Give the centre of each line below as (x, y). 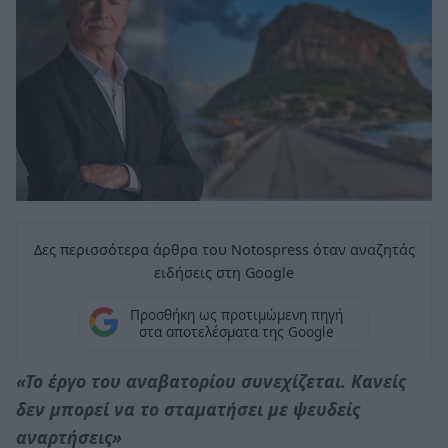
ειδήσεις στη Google (224, 272)
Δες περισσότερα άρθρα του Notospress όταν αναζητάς (224, 249)
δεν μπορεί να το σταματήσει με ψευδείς (188, 408)
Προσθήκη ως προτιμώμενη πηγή (236, 315)
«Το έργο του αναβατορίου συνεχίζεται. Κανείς (211, 380)
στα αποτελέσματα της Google (236, 332)
